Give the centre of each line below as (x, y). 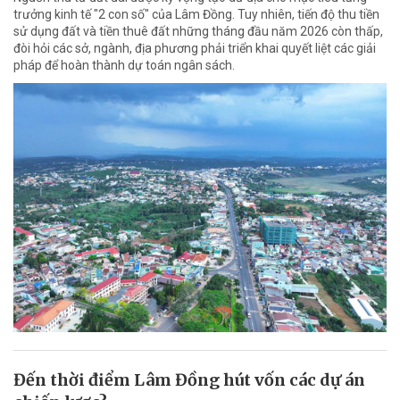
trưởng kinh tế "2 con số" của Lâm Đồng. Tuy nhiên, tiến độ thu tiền (196, 14)
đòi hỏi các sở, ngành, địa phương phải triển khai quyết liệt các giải (195, 48)
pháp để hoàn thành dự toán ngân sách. (124, 65)
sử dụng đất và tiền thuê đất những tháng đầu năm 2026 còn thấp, (198, 31)
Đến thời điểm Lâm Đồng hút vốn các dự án (189, 379)
